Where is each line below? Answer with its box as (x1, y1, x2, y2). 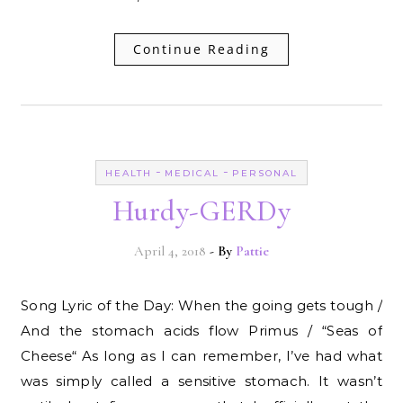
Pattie (236, 242, 269, 259)
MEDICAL (165, 166, 219, 179)
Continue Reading (133, 40, 270, 58)
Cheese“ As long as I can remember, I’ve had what (21, 346, 382, 364)
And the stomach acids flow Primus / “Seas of (21, 321, 382, 339)
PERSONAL (232, 166, 298, 179)
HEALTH (105, 166, 152, 179)
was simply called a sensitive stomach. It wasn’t (21, 372, 382, 390)
